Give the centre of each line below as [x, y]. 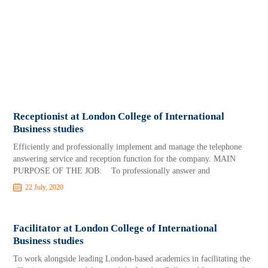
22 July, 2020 [45, 187]
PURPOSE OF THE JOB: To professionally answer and [112, 171]
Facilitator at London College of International [115, 228]
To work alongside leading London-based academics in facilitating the [132, 259]
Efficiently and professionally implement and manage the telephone [128, 147]
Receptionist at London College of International [119, 116]
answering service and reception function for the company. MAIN [125, 159]
